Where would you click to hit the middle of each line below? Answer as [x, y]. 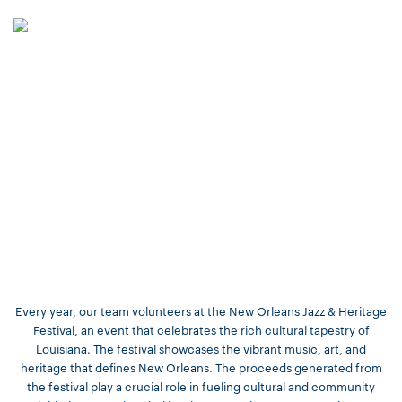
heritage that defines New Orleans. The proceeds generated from [201, 367]
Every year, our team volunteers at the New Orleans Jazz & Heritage [201, 310]
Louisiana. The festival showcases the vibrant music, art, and [201, 348]
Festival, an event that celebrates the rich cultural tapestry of [201, 329]
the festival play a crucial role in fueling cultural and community [201, 386]
